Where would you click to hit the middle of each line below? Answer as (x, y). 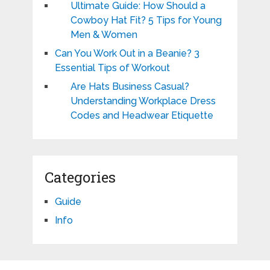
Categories (80, 177)
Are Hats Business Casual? (130, 87)
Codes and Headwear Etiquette (142, 116)
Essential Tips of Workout (112, 68)
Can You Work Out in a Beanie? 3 (127, 54)
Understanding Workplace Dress (143, 101)
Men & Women (104, 35)
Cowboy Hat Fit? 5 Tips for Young (146, 20)
